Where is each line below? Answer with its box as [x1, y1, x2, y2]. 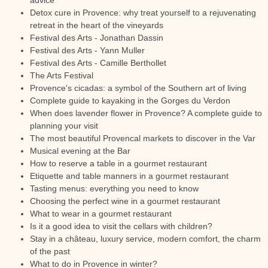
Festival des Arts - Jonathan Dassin [30, 33, 163, 42]
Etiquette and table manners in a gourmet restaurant [30, 171, 229, 181]
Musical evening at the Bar [30, 146, 130, 156]
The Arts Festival [30, 71, 93, 80]
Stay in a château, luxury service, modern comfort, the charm [30, 234, 261, 243]
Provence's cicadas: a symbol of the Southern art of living [30, 83, 246, 93]
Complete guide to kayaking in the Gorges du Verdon [30, 96, 230, 105]
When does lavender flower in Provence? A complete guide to [30, 108, 262, 118]
